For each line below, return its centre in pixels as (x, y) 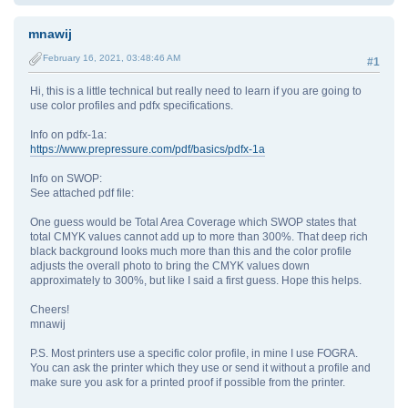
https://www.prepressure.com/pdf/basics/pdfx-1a (148, 150)
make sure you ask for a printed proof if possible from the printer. (188, 383)
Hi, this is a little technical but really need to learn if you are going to (196, 92)
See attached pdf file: (82, 194)
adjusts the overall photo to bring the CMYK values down (170, 266)
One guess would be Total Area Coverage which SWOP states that (193, 223)
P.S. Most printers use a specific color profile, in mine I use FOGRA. (194, 354)
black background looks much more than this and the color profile (191, 252)
